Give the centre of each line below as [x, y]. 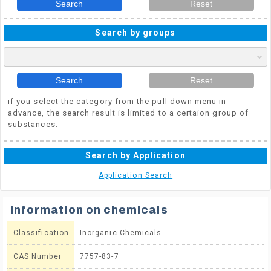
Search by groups [135, 33]
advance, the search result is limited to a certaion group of [129, 113]
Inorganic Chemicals [121, 233]
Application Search [135, 175]
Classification [41, 233]
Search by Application [135, 155]
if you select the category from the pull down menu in [117, 101]
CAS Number [38, 256]
